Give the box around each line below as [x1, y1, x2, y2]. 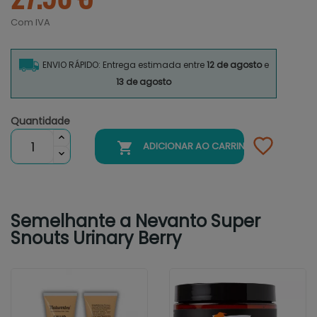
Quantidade [11, 114, 70, 129]
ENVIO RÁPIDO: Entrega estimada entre [42, 59, 207, 71]
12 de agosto [206, 59, 264, 71]
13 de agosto [116, 76, 172, 88]
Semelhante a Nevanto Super [11, 209, 260, 234]
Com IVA [11, 16, 50, 30]
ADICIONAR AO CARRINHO [143, 139, 260, 154]
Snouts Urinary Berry [11, 226, 182, 250]
